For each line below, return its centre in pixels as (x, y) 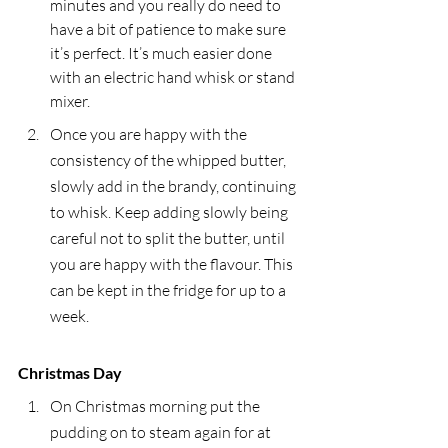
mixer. (70, 100)
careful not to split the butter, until (169, 237)
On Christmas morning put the (156, 405)
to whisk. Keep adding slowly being (170, 211)
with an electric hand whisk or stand (174, 76)
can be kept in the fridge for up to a (169, 289)
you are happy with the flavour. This (173, 263)
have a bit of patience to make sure (169, 28)
